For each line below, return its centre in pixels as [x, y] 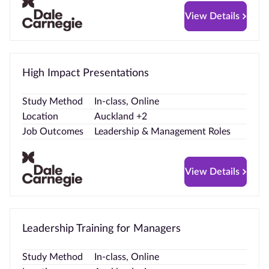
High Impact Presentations [86, 73]
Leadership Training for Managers [101, 229]
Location [40, 116]
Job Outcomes [53, 131]
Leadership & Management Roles [162, 131]
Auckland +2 [121, 116]
